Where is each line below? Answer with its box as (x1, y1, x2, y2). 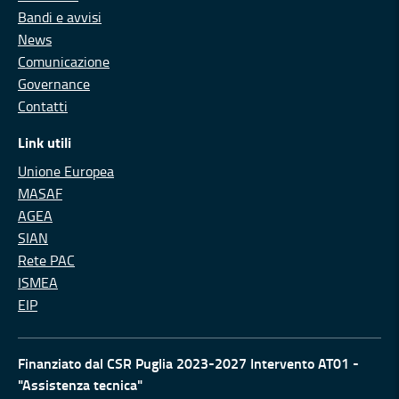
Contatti (18, 96, 68, 116)
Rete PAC (18, 250, 75, 270)
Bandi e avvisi (18, 7, 102, 27)
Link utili (18, 132, 71, 152)
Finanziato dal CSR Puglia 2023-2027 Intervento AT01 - (18, 353, 359, 373)
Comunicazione (18, 52, 110, 71)
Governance (18, 74, 90, 94)
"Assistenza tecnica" (18, 374, 142, 395)
